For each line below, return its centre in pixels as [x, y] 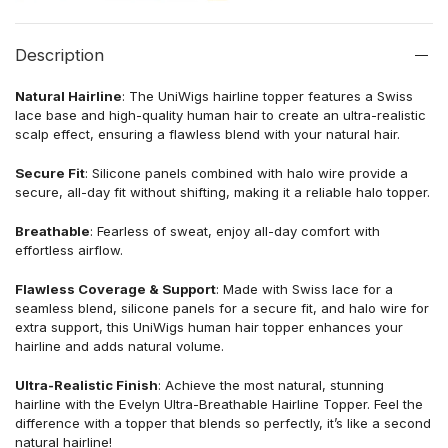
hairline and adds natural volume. [119, 345]
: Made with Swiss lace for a [304, 288]
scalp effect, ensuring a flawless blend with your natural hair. [207, 133]
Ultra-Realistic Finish [86, 384]
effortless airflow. [69, 249]
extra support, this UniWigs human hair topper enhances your [209, 326]
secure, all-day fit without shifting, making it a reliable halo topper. [222, 191]
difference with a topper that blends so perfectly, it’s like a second [223, 422]
